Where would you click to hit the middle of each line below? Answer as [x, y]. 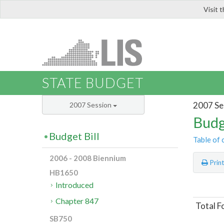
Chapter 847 [77, 201]
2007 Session [91, 105]
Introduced [75, 185]
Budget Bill [74, 136]
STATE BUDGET [93, 83]
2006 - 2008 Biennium [88, 158]
